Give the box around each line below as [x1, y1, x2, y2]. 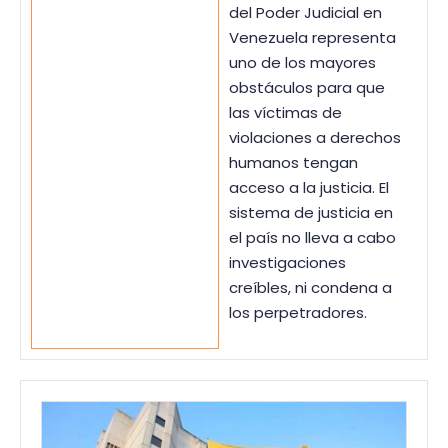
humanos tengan [228, 151, 358, 173]
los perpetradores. [228, 301, 367, 323]
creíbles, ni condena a [228, 276, 392, 298]
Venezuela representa [228, 26, 396, 48]
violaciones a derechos [228, 126, 401, 148]
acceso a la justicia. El [228, 176, 389, 198]
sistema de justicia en [228, 201, 393, 223]
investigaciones [228, 251, 346, 273]
